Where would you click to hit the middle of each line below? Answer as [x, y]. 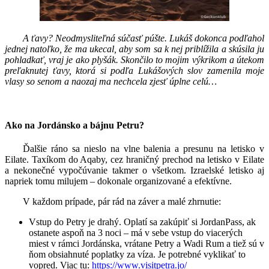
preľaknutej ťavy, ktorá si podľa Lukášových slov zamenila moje [134, 70]
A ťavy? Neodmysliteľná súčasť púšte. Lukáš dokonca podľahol [144, 38]
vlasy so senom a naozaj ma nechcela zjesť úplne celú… [111, 81]
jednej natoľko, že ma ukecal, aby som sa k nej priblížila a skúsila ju [134, 49]
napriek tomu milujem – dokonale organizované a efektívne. [118, 181]
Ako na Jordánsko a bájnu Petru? [74, 125]
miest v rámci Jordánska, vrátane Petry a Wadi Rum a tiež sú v [147, 244]
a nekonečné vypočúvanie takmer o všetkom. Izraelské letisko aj [134, 171]
